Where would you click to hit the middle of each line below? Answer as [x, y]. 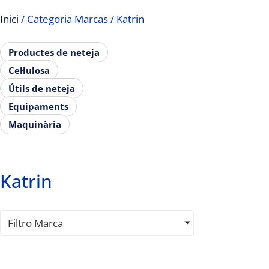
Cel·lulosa [29, 70]
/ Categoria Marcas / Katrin [81, 19]
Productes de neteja [54, 52]
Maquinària [35, 124]
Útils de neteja [42, 88]
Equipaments [38, 106]
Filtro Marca [35, 223]
